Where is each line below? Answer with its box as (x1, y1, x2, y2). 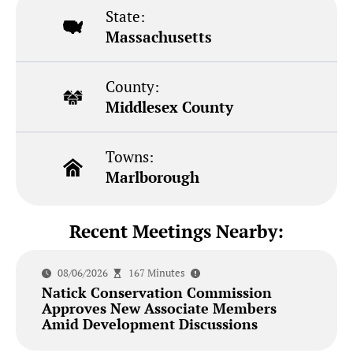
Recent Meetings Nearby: (69, 219, 284, 244)
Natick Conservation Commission (41, 283, 272, 303)
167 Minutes (128, 266, 185, 281)
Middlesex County (106, 97, 234, 117)
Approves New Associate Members (41, 299, 277, 318)
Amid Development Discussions (41, 314, 258, 334)
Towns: (106, 147, 154, 167)
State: (106, 6, 146, 27)
